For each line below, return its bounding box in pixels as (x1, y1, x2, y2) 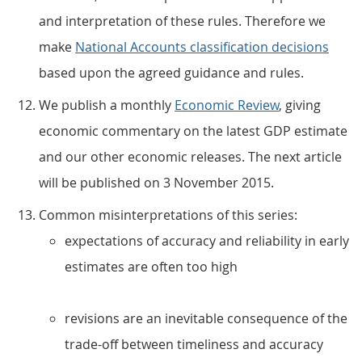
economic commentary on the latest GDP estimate (39, 122, 347, 140)
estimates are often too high (65, 258, 238, 276)
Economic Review (175, 96, 279, 114)
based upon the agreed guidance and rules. (39, 64, 304, 82)
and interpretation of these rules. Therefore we (39, 12, 326, 30)
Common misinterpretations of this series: (39, 206, 297, 224)
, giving (279, 96, 321, 114)
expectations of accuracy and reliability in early (65, 232, 349, 250)
